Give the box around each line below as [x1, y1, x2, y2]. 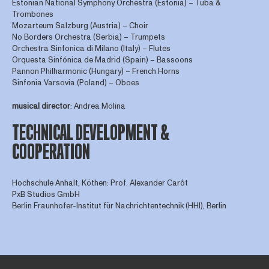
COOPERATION [11, 141, 90, 165]
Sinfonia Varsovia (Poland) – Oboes [11, 77, 139, 89]
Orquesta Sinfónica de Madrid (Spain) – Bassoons [11, 55, 193, 66]
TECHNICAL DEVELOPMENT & [11, 121, 169, 145]
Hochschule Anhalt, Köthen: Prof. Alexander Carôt [11, 178, 188, 189]
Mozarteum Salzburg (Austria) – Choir [11, 20, 148, 32]
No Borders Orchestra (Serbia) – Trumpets [11, 32, 165, 43]
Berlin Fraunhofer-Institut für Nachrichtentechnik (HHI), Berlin [11, 201, 226, 212]
